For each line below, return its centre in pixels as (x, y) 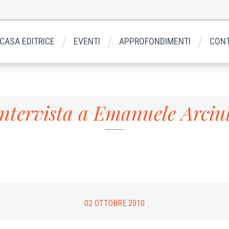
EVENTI (87, 41)
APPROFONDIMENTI (155, 41)
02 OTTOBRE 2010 (114, 203)
